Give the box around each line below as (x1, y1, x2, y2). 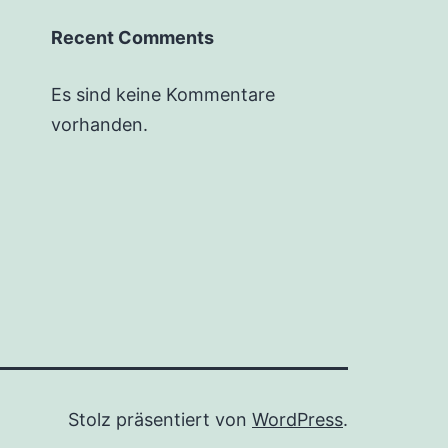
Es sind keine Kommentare (50, 83, 275, 105)
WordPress (252, 408, 343, 430)
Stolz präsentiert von (68, 408, 252, 430)
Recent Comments (50, 26, 214, 48)
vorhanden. (50, 113, 148, 135)
